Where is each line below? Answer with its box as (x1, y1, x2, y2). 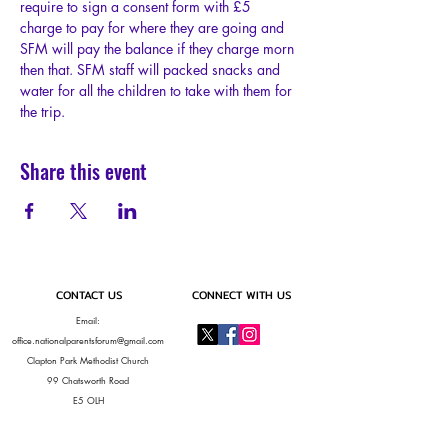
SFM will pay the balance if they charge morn (20, 39, 298, 58)
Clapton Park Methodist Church (27, 353, 149, 367)
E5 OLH (72, 393, 104, 407)
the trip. (20, 102, 65, 121)
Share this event (20, 156, 147, 186)
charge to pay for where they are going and (20, 18, 288, 37)
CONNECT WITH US (192, 286, 291, 304)
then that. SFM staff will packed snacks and (20, 60, 284, 79)
